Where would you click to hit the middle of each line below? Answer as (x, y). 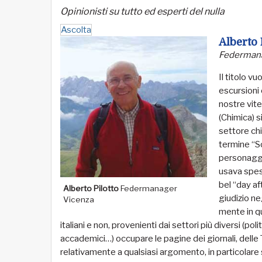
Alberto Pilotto (91, 188)
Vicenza (79, 199)
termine (235, 144)
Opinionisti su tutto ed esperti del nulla (142, 11)
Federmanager (148, 188)
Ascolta (76, 30)
